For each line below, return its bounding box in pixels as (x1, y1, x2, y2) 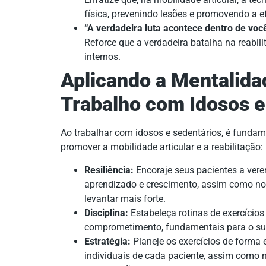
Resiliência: (84, 164, 134, 176)
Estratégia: (84, 235, 131, 247)
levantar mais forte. (84, 192, 166, 204)
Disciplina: (84, 207, 128, 218)
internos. (84, 51, 121, 63)
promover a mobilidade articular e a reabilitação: (61, 141, 263, 153)
